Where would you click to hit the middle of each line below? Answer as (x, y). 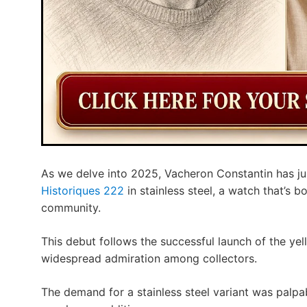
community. (71, 208)
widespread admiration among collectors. (149, 259)
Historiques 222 (83, 191)
